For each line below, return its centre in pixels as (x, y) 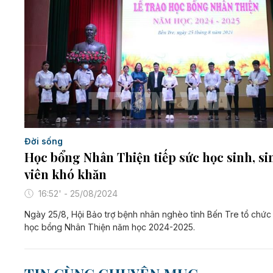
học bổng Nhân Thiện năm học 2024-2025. (110, 227)
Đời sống (44, 141)
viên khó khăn (66, 174)
